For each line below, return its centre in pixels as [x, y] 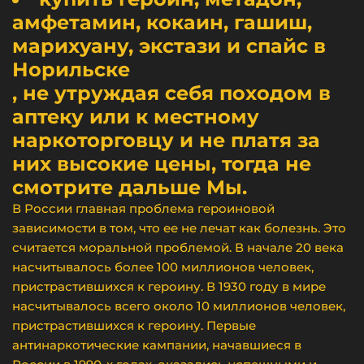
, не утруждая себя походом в [171, 93]
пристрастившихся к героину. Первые [134, 325]
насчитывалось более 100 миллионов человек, [163, 267]
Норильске [71, 69]
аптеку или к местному [136, 117]
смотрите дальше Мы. [130, 187]
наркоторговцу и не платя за [166, 140]
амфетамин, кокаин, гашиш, [162, 22]
